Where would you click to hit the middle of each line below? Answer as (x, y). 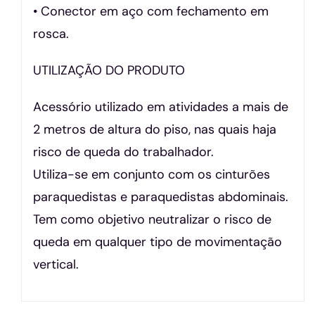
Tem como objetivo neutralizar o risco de (153, 219)
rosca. (51, 33)
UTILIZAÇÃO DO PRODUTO (109, 70)
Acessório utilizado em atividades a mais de (161, 107)
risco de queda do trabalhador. (124, 152)
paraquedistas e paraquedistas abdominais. (161, 197)
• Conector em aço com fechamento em (151, 11)
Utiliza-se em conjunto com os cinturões (152, 174)
